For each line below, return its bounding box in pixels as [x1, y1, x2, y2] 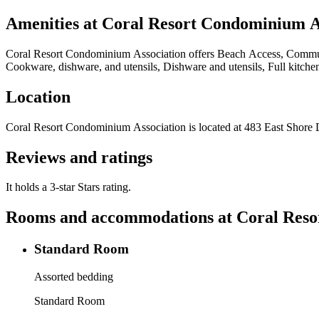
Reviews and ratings [6, 147, 152, 167]
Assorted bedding [34, 270, 113, 283]
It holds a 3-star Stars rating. [6, 181, 131, 194]
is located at [186, 120, 241, 133]
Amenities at [6, 14, 102, 33]
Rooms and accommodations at [6, 208, 236, 227]
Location [6, 87, 70, 106]
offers [186, 47, 217, 60]
